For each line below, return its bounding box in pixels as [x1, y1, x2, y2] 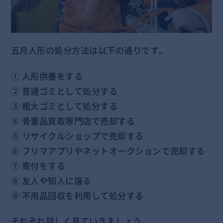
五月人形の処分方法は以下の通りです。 [10, 43, 168, 57]
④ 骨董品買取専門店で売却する [10, 114, 135, 127]
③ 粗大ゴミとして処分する [10, 99, 118, 112]
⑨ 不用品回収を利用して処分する [10, 189, 144, 202]
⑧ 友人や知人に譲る [10, 174, 92, 187]
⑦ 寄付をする [10, 159, 66, 172]
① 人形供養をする [10, 69, 83, 83]
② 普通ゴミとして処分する [10, 84, 118, 98]
